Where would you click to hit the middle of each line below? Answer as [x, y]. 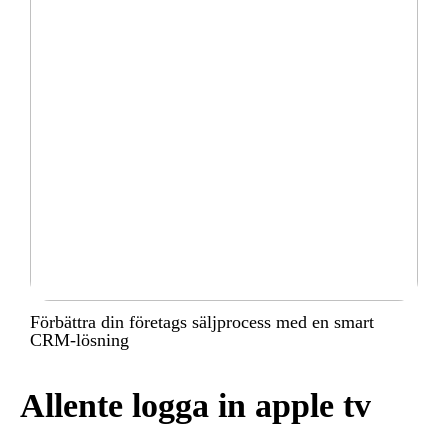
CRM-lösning [79, 340]
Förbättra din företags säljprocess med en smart [202, 322]
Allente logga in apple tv [195, 406]
